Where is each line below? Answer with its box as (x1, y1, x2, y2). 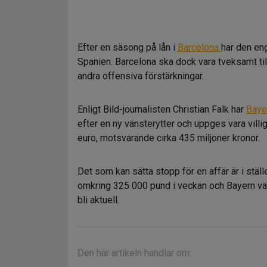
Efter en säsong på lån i (77, 42, 178, 53)
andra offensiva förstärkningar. (77, 70, 204, 82)
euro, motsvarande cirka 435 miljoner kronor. (77, 132, 260, 144)
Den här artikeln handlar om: (77, 247, 191, 259)
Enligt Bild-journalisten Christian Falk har (77, 104, 246, 115)
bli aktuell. (77, 194, 119, 206)
